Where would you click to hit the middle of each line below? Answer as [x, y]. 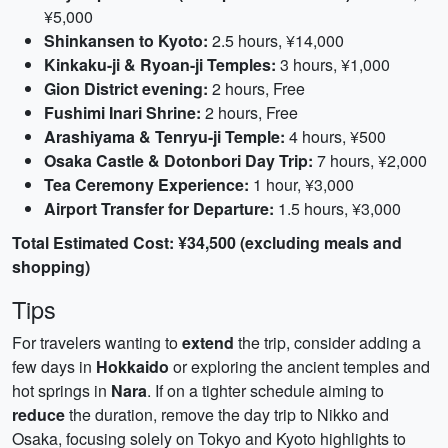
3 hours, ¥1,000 [333, 64]
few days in [54, 366]
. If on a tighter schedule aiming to [265, 390]
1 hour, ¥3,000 [301, 184]
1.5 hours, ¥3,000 [337, 208]
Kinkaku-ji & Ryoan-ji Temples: [160, 64]
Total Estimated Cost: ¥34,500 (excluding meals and [207, 242]
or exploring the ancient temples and [299, 366]
